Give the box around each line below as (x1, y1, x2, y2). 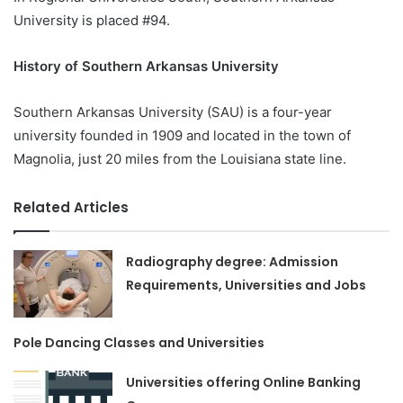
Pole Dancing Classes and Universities (13, 334, 265, 353)
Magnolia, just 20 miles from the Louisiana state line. (13, 150, 350, 168)
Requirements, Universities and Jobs (126, 276, 367, 295)
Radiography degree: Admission (126, 253, 339, 272)
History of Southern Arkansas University (13, 58, 282, 76)
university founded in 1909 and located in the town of (13, 127, 351, 145)
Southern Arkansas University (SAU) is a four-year (13, 103, 332, 121)
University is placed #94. (13, 12, 174, 30)
